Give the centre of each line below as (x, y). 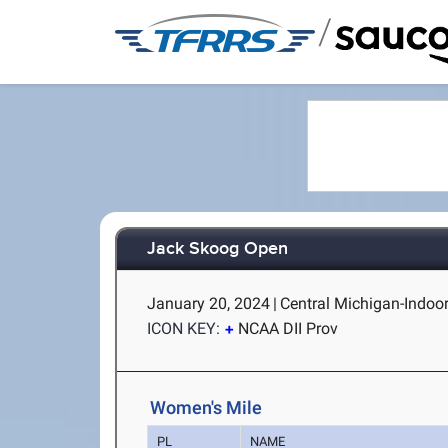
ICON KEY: (184, 328)
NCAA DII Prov (288, 328)
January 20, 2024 (209, 303)
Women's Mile (206, 407)
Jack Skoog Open (218, 249)
